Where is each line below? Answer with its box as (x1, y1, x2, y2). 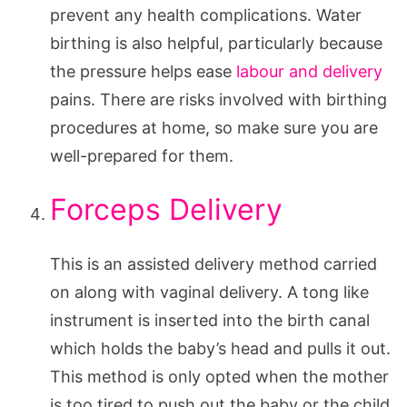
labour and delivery (236, 61, 382, 81)
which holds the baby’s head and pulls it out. (50, 338, 391, 358)
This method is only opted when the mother (50, 366, 389, 386)
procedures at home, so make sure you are (50, 117, 378, 137)
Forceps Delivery (50, 191, 283, 227)
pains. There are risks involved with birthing (50, 89, 387, 109)
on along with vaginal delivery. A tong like (50, 282, 369, 302)
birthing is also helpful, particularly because (50, 33, 382, 53)
